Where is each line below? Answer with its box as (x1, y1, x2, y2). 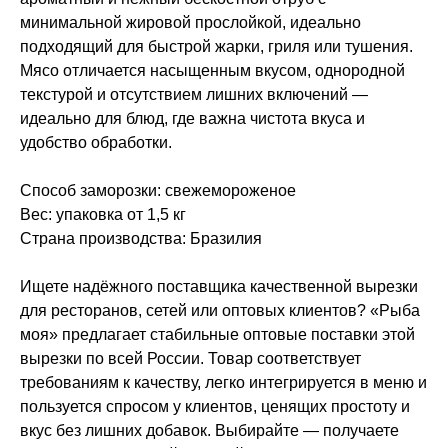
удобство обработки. (20, 133, 172, 151)
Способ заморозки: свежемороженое (20, 181, 296, 199)
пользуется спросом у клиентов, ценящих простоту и (20, 397, 410, 415)
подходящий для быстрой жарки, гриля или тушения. (20, 37, 413, 55)
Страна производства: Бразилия (20, 229, 262, 247)
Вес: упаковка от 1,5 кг (20, 205, 186, 223)
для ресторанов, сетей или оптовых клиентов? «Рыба (20, 301, 420, 319)
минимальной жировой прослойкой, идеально (20, 13, 361, 31)
